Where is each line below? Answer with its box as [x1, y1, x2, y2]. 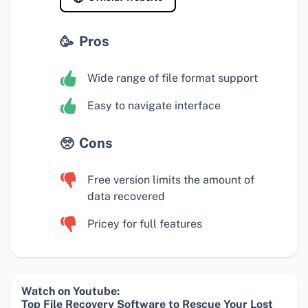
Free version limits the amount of [87, 173, 254, 187]
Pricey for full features [87, 217, 202, 231]
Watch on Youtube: [21, 285, 120, 298]
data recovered [87, 190, 165, 203]
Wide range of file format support [87, 71, 258, 85]
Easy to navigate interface [87, 99, 221, 113]
